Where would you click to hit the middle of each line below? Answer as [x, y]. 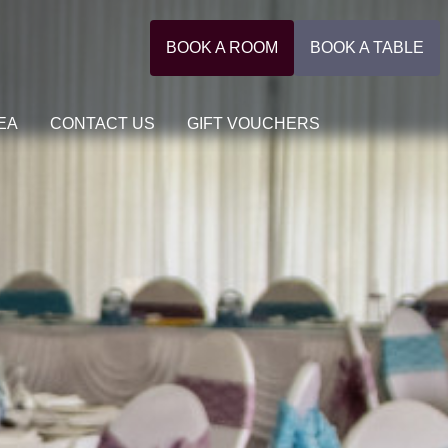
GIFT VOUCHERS [253, 123]
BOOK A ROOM [222, 47]
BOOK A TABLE [367, 47]
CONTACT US [102, 123]
